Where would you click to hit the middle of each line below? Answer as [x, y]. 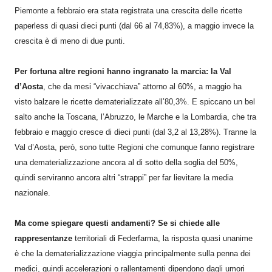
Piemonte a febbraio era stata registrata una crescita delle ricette [128, 10]
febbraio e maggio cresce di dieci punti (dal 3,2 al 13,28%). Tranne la [135, 132]
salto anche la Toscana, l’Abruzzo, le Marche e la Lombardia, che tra [135, 117]
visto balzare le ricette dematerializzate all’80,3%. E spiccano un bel [135, 101]
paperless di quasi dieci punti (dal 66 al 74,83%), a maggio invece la [134, 25]
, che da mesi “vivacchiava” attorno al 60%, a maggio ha [142, 86]
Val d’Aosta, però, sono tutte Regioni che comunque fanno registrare [134, 147]
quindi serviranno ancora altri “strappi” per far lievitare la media [124, 177]
